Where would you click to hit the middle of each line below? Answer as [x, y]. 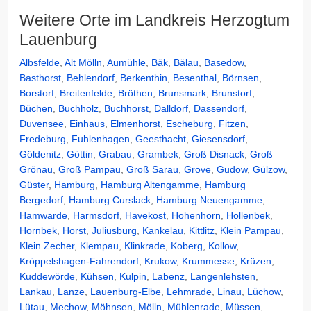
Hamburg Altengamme [150, 185]
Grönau [36, 169]
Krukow [160, 261]
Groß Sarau [152, 169]
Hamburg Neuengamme [209, 200]
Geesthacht [161, 139]
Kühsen [97, 276]
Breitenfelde [86, 93]
